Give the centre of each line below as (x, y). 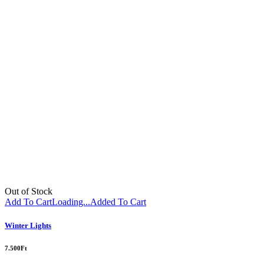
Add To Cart (28, 202)
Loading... (71, 202)
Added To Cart (118, 202)
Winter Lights (28, 225)
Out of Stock (29, 192)
